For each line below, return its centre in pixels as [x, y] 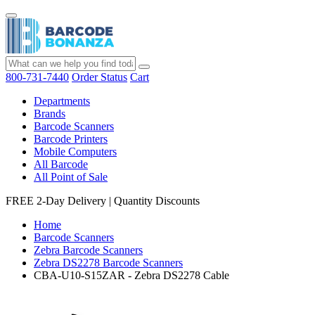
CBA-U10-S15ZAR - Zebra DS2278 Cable [131, 275]
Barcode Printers [71, 139]
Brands [50, 114]
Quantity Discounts [157, 201]
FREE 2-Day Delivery [56, 201]
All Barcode [61, 164]
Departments [62, 101]
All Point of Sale [71, 177]
